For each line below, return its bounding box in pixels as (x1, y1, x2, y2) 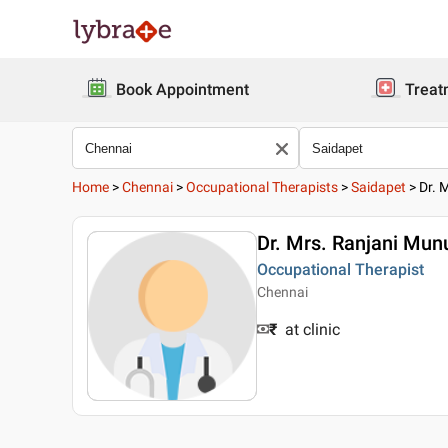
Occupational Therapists (186, 179, 338, 195)
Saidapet (351, 179, 406, 195)
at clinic (285, 320, 340, 339)
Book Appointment (116, 80, 249, 99)
